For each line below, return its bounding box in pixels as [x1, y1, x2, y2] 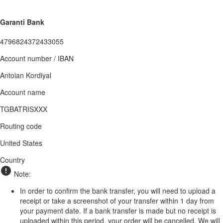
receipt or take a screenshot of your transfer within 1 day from [20, 195, 214, 206]
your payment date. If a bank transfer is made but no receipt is [20, 205, 216, 216]
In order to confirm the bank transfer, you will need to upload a [20, 185, 216, 196]
